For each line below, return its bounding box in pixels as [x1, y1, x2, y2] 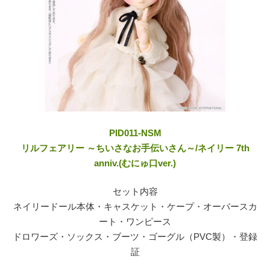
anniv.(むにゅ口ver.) [94, 157, 176, 168]
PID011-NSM [108, 127, 162, 138]
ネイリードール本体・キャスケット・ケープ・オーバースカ [13, 201, 257, 212]
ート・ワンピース [99, 216, 171, 227]
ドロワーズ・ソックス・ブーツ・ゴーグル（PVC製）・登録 [13, 231, 257, 242]
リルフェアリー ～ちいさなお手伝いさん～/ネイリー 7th [20, 142, 250, 153]
